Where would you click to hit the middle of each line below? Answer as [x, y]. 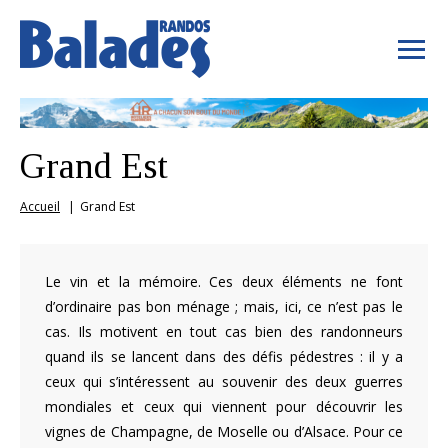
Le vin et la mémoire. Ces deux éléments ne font [224, 281]
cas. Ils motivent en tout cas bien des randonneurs [224, 331]
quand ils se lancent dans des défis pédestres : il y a [224, 356]
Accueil [40, 206]
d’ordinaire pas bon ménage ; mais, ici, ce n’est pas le [224, 306]
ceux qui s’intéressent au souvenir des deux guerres [224, 381]
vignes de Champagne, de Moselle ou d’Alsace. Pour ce [224, 431]
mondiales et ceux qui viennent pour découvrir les [224, 406]
